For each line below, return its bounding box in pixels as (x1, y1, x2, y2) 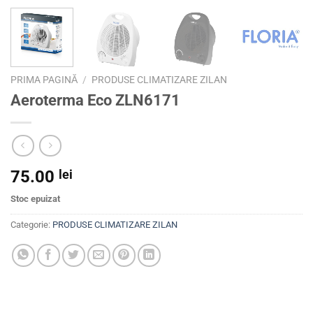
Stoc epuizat (10, 193, 60, 204)
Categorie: (10, 219, 52, 230)
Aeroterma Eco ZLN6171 (10, 91, 180, 110)
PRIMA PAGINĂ (10, 74, 78, 86)
